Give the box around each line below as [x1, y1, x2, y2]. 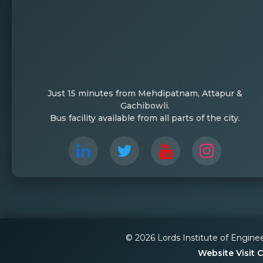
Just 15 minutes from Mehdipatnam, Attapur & [48, 88, 243, 99]
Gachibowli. [120, 100, 170, 112]
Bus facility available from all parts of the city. [50, 113, 241, 124]
